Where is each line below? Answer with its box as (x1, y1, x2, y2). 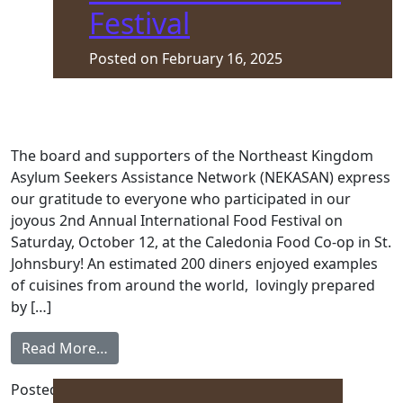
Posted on (89, 49, 162, 68)
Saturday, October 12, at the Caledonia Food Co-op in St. (11, 232, 391, 252)
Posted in (11, 380, 78, 399)
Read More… (22, 338, 108, 358)
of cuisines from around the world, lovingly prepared (11, 275, 375, 295)
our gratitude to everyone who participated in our (11, 189, 351, 209)
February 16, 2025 (162, 49, 282, 68)
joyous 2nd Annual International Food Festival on (11, 210, 343, 230)
